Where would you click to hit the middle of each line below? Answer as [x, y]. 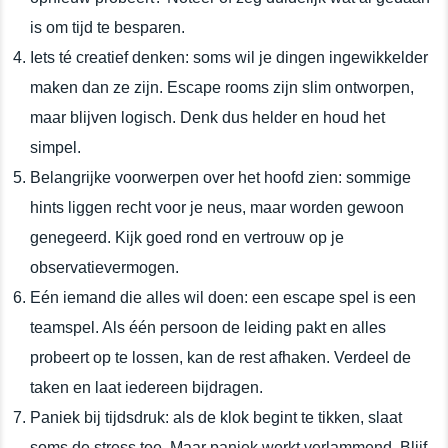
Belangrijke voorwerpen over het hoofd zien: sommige [220, 177]
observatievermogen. [104, 267]
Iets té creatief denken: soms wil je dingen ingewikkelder [229, 57]
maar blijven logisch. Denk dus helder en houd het [207, 117]
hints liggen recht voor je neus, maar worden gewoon [217, 207]
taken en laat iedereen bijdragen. [146, 387]
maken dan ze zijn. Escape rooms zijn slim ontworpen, [222, 87]
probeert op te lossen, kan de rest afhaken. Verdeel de [220, 357]
